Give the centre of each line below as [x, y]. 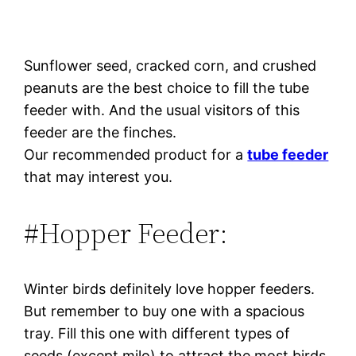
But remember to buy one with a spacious [164, 311]
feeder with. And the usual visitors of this [162, 110]
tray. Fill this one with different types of [157, 333]
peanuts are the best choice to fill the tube [167, 87]
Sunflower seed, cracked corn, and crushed [170, 65]
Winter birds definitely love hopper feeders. [170, 288]
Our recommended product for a [136, 154]
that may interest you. [99, 176]
